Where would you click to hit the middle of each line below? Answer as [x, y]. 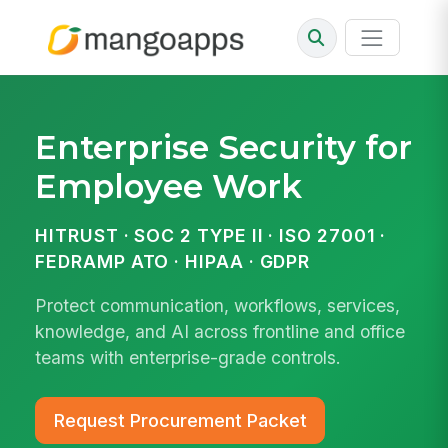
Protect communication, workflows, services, [218, 305]
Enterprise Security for [224, 146]
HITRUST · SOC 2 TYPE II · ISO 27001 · [211, 236]
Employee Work [169, 185]
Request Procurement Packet [180, 420]
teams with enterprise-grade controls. [188, 357]
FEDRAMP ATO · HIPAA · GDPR [173, 262]
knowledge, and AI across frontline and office [220, 331]
